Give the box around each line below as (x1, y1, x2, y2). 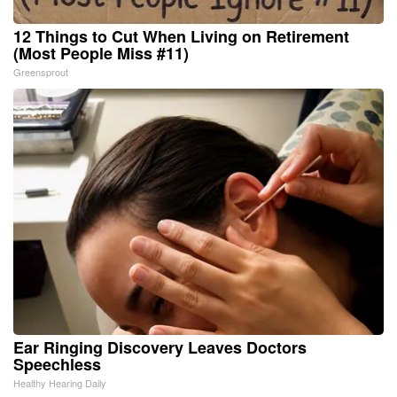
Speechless (13, 352, 101, 376)
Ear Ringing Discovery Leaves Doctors (13, 335, 307, 359)
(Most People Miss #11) (13, 41, 189, 65)
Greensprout (13, 64, 68, 79)
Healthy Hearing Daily (13, 375, 106, 390)
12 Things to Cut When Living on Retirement (13, 24, 349, 48)
